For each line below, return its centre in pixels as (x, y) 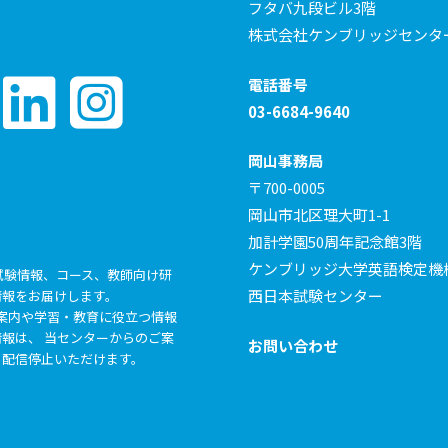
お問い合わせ (293, 345)
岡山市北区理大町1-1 (319, 215)
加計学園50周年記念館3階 (335, 242)
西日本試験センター (315, 296)
